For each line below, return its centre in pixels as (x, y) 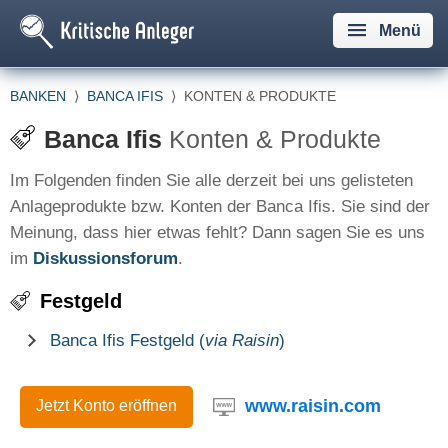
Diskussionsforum (105, 258)
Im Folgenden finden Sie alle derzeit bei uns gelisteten (211, 180)
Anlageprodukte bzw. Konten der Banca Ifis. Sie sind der (220, 206)
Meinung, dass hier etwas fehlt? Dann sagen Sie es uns (217, 232)
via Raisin (242, 340)
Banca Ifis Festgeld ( (127, 340)
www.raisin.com (313, 405)
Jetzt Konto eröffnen (106, 405)
